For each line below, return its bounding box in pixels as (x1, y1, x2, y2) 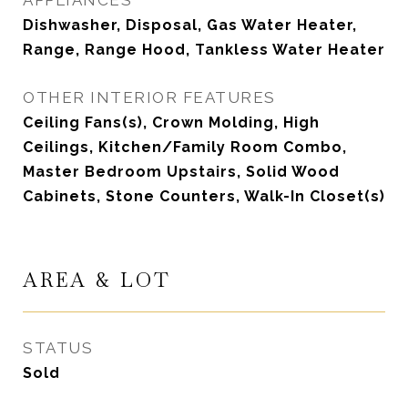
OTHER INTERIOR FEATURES (23, 88, 276, 107)
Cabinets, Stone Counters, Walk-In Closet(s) (23, 188, 385, 205)
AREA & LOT (23, 268, 171, 292)
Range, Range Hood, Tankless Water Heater (23, 41, 385, 58)
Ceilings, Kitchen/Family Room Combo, (23, 138, 347, 156)
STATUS (23, 339, 93, 357)
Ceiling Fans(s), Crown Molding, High (23, 114, 320, 131)
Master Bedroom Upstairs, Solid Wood (23, 163, 340, 180)
